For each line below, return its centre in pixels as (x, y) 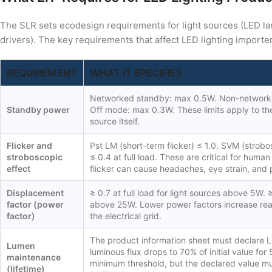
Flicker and (29, 146)
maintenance (34, 257)
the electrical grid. (126, 216)
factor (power (35, 205)
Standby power (38, 110)
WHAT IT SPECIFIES (136, 73)
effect (19, 169)
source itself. (115, 121)
